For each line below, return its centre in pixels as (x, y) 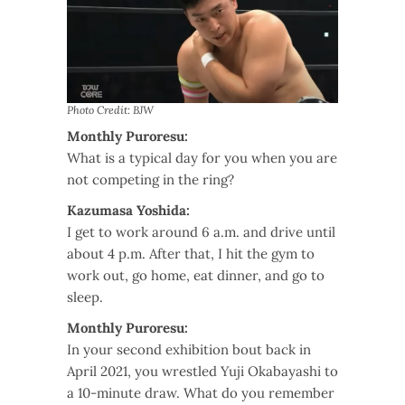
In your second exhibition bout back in (189, 349)
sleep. (85, 297)
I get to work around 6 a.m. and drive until (201, 231)
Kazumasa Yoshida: (128, 210)
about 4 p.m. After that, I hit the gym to (191, 253)
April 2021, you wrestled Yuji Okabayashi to (202, 371)
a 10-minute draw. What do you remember (201, 392)
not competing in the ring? (151, 179)
